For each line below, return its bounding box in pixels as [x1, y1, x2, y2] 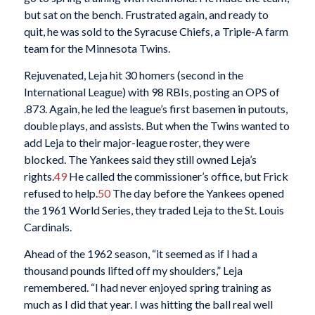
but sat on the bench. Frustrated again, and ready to [23, 8, 269, 22]
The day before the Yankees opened [110, 186, 284, 200]
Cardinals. [23, 219, 72, 233]
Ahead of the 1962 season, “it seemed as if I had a [23, 246, 257, 260]
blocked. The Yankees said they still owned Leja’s [23, 152, 257, 166]
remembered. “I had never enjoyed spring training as [23, 280, 271, 294]
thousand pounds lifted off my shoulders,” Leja [23, 263, 243, 277]
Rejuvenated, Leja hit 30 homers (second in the [23, 67, 243, 82]
